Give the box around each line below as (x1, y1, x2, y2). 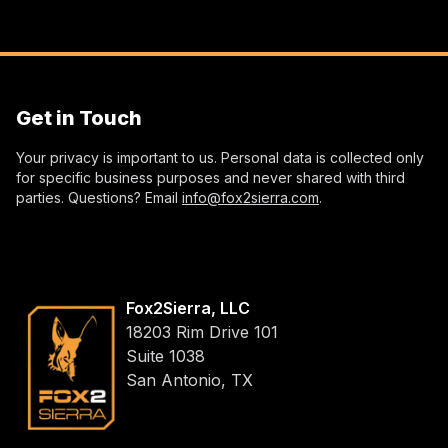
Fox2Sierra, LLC (126, 297, 250, 318)
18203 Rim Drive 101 (126, 321, 278, 342)
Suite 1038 (126, 345, 205, 366)
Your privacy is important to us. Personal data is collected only (16, 148, 424, 166)
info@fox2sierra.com (182, 188, 319, 206)
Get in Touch (16, 105, 142, 130)
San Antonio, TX (126, 369, 253, 390)
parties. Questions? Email (16, 188, 182, 206)
